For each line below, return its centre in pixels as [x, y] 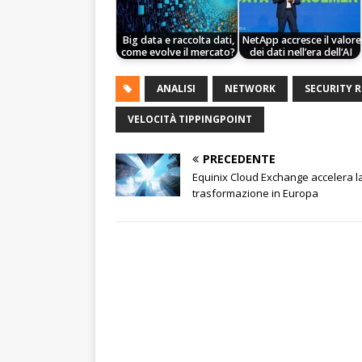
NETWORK [250, 89]
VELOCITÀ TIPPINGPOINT [190, 120]
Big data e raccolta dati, [179, 40]
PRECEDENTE [239, 159]
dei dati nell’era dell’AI [301, 52]
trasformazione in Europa [255, 194]
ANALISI [176, 89]
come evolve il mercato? [179, 52]
